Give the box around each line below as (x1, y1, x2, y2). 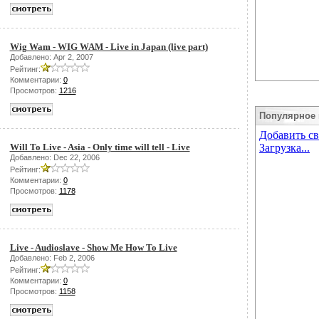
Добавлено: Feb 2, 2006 (9, 253, 95, 262)
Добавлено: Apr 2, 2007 (9, 53, 93, 61)
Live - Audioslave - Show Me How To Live (9, 242, 177, 253)
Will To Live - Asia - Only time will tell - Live (9, 142, 190, 152)
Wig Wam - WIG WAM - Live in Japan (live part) (9, 41, 208, 52)
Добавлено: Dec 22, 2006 (9, 153, 100, 162)
